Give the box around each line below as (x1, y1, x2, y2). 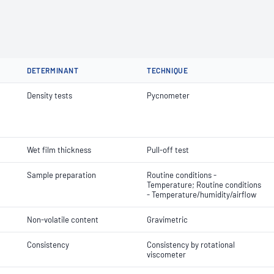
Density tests (27, 91, 72, 100)
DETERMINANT (27, 66, 79, 75)
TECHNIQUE (147, 66, 188, 75)
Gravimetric (147, 215, 188, 224)
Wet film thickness (27, 145, 91, 155)
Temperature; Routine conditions (147, 180, 261, 190)
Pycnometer (147, 91, 190, 100)
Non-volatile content (27, 215, 98, 224)
